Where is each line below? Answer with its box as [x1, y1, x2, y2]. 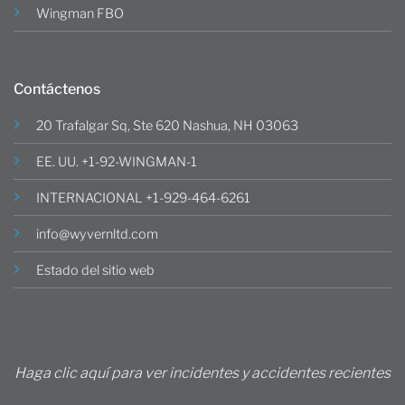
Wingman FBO [36, 5, 124, 23]
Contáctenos [14, 80, 100, 99]
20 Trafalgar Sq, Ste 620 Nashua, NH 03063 [36, 118, 298, 135]
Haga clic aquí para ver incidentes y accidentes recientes [14, 363, 391, 381]
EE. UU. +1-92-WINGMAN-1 [36, 154, 197, 171]
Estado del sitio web [36, 262, 155, 279]
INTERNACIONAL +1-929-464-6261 [36, 190, 250, 207]
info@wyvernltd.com [36, 226, 158, 243]
